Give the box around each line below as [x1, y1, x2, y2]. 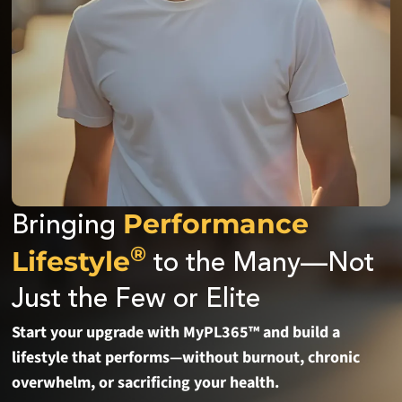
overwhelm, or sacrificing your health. [12, 371, 280, 395]
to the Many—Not [153, 250, 375, 278]
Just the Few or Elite [12, 286, 261, 314]
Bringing [12, 213, 124, 240]
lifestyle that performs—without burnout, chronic [12, 346, 361, 370]
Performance [123, 207, 310, 241]
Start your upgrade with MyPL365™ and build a [12, 321, 341, 345]
